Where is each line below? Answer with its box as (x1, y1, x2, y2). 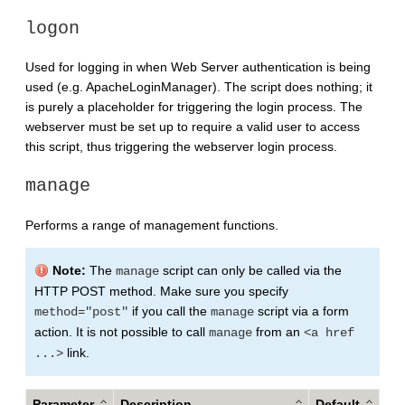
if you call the (128, 303, 211, 318)
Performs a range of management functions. (25, 217, 278, 232)
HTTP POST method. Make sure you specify (34, 283, 288, 298)
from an (252, 324, 304, 339)
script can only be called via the (159, 262, 342, 278)
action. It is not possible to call (34, 324, 209, 339)
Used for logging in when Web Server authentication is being (25, 60, 371, 75)
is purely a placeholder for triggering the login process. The (25, 99, 363, 115)
